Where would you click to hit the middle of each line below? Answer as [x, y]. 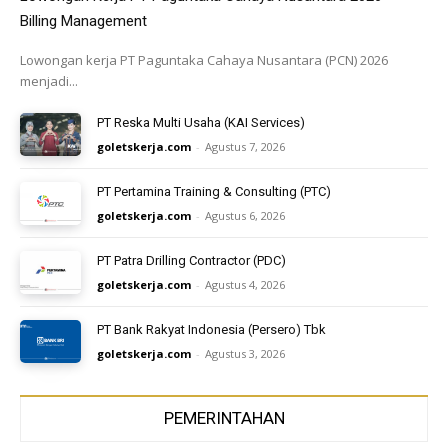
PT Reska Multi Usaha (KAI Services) [201, 123]
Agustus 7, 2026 [245, 147]
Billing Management [83, 21]
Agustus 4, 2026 [245, 284]
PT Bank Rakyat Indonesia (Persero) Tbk [212, 329]
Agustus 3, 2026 [245, 353]
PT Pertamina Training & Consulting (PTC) [214, 192]
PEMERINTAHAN [224, 417]
